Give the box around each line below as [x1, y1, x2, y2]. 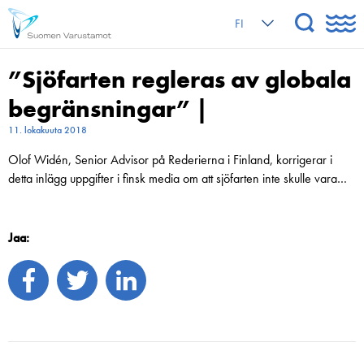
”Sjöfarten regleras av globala [8, 64, 351, 95]
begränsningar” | [8, 93, 208, 124]
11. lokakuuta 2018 [8, 123, 87, 136]
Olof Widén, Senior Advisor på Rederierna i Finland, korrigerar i [8, 151, 332, 168]
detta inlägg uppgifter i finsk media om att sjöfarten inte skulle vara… [8, 170, 347, 187]
